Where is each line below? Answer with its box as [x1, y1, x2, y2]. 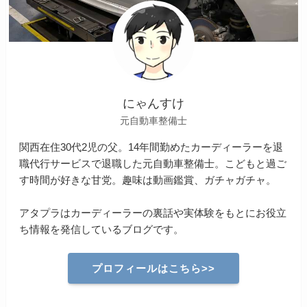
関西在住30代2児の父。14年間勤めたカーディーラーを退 [19, 140, 284, 153]
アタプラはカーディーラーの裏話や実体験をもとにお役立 [19, 206, 287, 219]
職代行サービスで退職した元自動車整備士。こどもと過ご [19, 157, 287, 169]
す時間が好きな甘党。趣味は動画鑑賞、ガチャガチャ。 [19, 173, 277, 186]
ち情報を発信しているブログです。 [19, 223, 184, 235]
